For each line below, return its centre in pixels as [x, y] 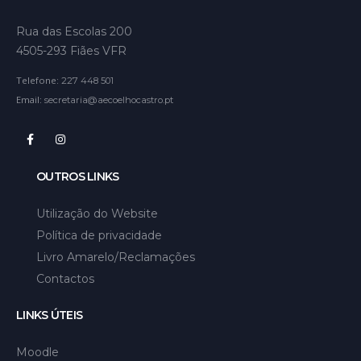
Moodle [37, 352]
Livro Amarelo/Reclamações [116, 257]
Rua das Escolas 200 [74, 31]
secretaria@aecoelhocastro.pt [109, 100]
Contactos [65, 278]
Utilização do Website [97, 213]
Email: [30, 99]
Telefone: [39, 80]
